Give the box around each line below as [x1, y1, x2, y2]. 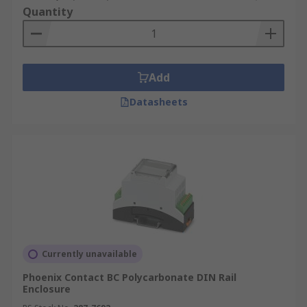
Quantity [23, 4, 73, 19]
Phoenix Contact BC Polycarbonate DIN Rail [23, 271, 236, 284]
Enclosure [23, 282, 71, 295]
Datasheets [129, 95, 188, 108]
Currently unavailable [42, 248, 137, 260]
